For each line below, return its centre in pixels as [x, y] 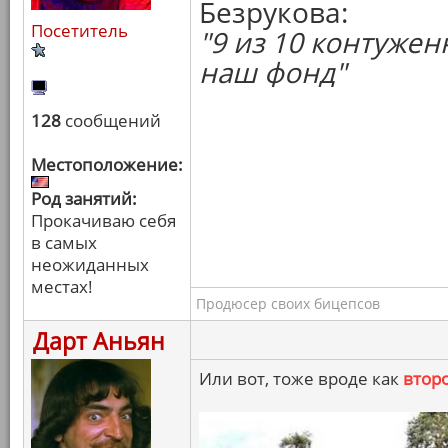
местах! [62, 286]
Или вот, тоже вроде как [301, 378]
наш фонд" [272, 72]
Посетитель [79, 30]
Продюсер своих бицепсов [288, 303]
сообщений [111, 120]
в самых [64, 242]
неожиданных [90, 264]
